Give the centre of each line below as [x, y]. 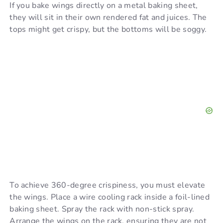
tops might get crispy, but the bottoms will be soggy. [108, 30]
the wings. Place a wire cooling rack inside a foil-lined [110, 197]
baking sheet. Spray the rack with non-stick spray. [102, 209]
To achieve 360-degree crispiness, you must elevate [108, 185]
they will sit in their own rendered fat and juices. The [108, 18]
